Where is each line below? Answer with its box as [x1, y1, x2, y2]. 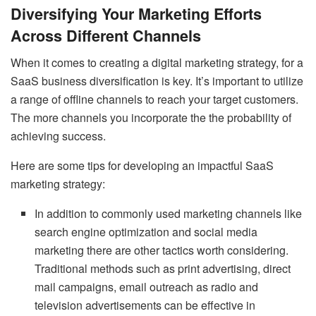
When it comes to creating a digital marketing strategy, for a [11, 54, 303, 71]
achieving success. [11, 128, 106, 145]
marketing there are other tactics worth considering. [35, 242, 289, 259]
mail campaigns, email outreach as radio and [35, 279, 259, 296]
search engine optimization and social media [35, 224, 258, 241]
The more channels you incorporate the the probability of [11, 109, 291, 126]
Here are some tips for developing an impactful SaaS [11, 157, 274, 174]
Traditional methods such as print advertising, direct [35, 260, 291, 277]
